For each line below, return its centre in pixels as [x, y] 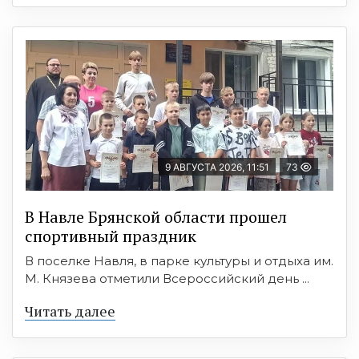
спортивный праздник [111, 236]
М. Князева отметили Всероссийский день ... [167, 278]
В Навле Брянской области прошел [156, 216]
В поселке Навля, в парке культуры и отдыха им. [179, 260]
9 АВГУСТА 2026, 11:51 [217, 167]
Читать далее [70, 311]
